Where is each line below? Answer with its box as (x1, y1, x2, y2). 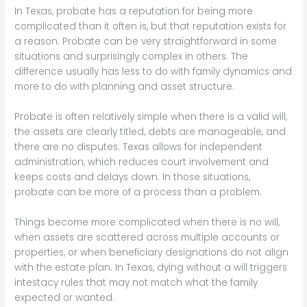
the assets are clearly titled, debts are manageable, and (14, 125, 286, 139)
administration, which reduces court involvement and (14, 156, 269, 169)
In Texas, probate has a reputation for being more (14, 5, 254, 19)
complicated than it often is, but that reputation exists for (14, 20, 287, 34)
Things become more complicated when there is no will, (14, 216, 280, 230)
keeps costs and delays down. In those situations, (14, 171, 251, 184)
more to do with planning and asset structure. (14, 80, 235, 94)
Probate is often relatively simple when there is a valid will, (14, 110, 288, 124)
